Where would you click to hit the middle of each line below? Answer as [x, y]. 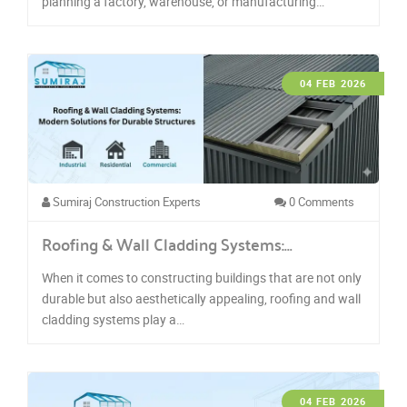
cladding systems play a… [113, 319]
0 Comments [320, 201]
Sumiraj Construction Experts [125, 201]
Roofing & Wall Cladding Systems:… [167, 244]
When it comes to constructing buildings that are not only [202, 277]
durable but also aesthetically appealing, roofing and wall [201, 298]
